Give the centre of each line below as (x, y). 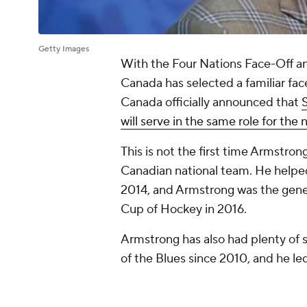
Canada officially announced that (211, 103)
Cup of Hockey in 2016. (184, 210)
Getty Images (64, 49)
